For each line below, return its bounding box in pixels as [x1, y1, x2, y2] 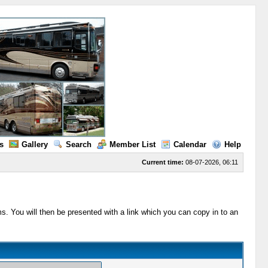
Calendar [173, 140, 206, 149]
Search [65, 140, 92, 149]
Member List [109, 140, 156, 149]
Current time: [141, 159, 184, 166]
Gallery [21, 140, 48, 149]
